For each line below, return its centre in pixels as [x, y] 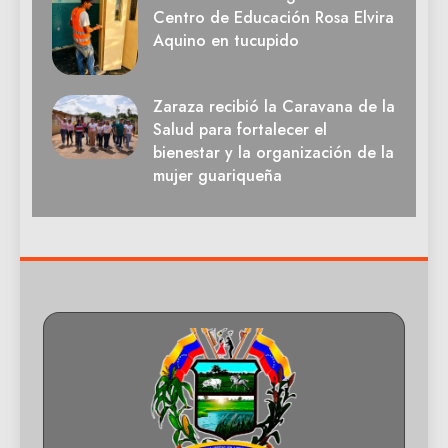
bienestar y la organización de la [273, 152]
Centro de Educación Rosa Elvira [273, 18]
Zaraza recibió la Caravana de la [274, 106]
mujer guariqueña [217, 175]
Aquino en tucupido [226, 41]
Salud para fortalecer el [240, 129]
